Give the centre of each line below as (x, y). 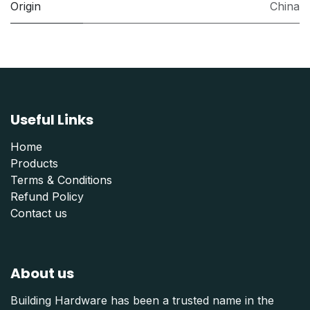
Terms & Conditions (61, 180)
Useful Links (52, 119)
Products (34, 163)
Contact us (39, 213)
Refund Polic (44, 196)
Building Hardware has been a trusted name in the (142, 300)
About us (42, 273)
